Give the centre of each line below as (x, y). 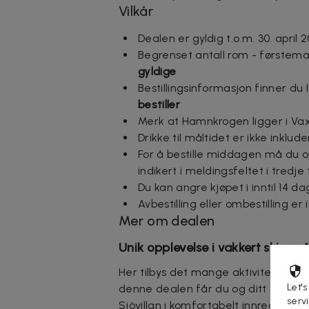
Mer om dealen (167, 220)
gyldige (157, 71)
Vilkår (136, 11)
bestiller (159, 104)
